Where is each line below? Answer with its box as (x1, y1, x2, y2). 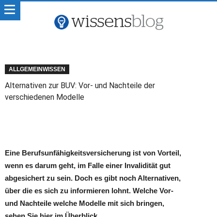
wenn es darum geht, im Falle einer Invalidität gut (5, 161, 170, 170)
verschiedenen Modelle (5, 93, 84, 102)
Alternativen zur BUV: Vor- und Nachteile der (5, 81, 155, 90)
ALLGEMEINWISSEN (9, 66, 65, 73)
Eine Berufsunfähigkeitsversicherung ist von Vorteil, (5, 149, 181, 157)
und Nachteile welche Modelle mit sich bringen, (5, 199, 164, 207)
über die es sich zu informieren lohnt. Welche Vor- (5, 186, 173, 195)
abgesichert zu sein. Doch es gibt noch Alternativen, (5, 174, 181, 182)
